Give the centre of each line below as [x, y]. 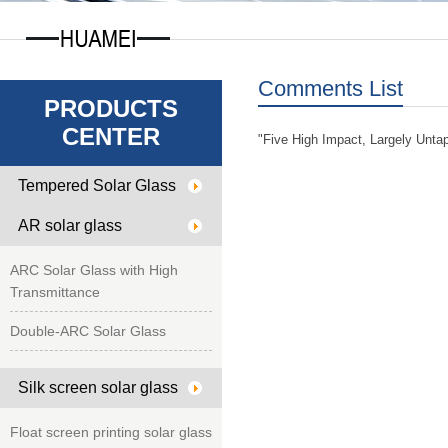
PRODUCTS [111, 108]
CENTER [111, 136]
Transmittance [55, 292]
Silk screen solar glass [98, 387]
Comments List [330, 88]
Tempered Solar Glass [97, 185]
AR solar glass [70, 225]
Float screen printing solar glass [111, 432]
